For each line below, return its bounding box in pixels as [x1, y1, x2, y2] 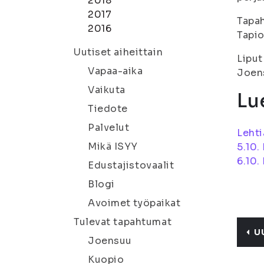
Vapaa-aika [88, 65, 143, 77]
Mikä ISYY [88, 140, 138, 153]
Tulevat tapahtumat [74, 216, 172, 228]
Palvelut [88, 121, 130, 134]
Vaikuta [88, 84, 126, 96]
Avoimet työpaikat [88, 197, 181, 209]
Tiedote [88, 103, 128, 115]
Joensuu [88, 235, 132, 247]
